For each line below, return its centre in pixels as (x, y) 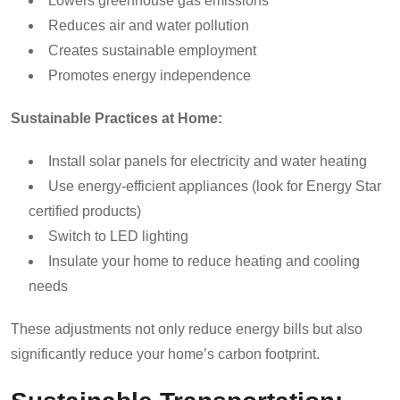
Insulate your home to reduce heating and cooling (204, 261)
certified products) (85, 211)
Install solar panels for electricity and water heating (208, 161)
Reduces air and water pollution (149, 25)
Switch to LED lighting (118, 236)
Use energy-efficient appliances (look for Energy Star (215, 186)
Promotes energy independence (150, 75)
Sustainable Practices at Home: (117, 118)
